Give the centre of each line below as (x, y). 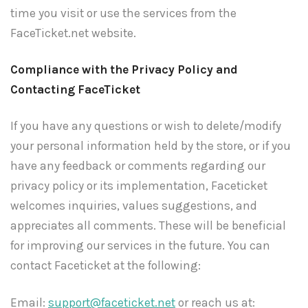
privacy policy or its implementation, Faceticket (139, 185)
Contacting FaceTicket (75, 89)
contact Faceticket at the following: (106, 265)
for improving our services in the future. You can (140, 245)
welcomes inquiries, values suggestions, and (134, 205)
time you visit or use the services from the (123, 13)
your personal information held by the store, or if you (151, 145)
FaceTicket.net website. (73, 33)
